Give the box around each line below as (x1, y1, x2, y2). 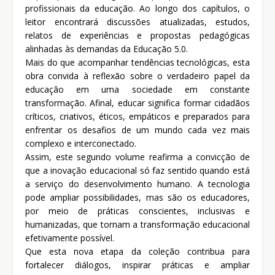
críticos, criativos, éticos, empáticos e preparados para (25, 110, 250, 123)
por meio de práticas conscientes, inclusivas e (25, 205, 250, 217)
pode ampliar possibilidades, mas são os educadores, (25, 192, 250, 204)
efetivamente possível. (25, 232, 114, 244)
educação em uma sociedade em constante (25, 83, 250, 96)
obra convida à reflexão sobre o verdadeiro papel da (25, 70, 250, 82)
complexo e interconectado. (25, 137, 136, 150)
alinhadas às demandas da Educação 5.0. (25, 43, 188, 55)
